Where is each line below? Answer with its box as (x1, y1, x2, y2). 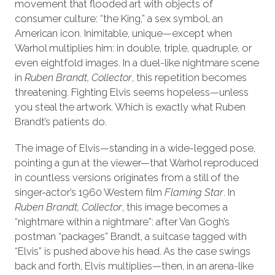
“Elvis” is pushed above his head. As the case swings (14, 244, 250, 257)
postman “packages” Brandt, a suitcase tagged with (14, 230, 247, 242)
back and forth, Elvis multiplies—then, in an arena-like (14, 259, 254, 272)
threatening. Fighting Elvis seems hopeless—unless (14, 85, 249, 98)
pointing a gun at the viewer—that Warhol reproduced (14, 156, 258, 169)
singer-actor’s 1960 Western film (14, 185, 165, 198)
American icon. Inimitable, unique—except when (14, 26, 232, 39)
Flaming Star (164, 185, 223, 198)
